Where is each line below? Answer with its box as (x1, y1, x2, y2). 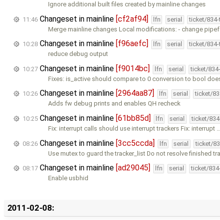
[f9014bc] (116, 63, 150, 73)
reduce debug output (48, 50, 109, 58)
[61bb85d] (116, 113, 151, 123)
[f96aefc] (116, 39, 148, 49)
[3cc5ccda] (116, 138, 155, 148)
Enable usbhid (48, 174, 89, 182)
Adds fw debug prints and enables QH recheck (48, 100, 181, 108)
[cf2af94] (116, 14, 148, 24)
